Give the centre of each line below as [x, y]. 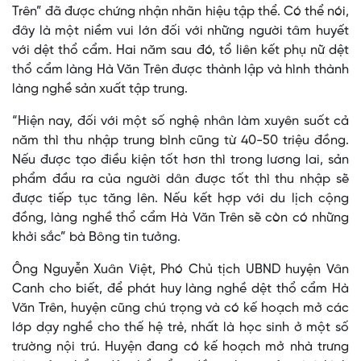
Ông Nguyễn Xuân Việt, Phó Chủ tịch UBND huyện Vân [180, 270]
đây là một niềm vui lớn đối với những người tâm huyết [180, 31]
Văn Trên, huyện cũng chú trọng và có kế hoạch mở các [180, 309]
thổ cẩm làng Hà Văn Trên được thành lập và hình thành [180, 70]
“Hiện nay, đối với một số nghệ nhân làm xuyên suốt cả [180, 122]
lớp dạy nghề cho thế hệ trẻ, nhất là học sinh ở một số [180, 328]
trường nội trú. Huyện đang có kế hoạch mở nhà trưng [180, 347]
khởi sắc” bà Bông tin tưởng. [96, 238]
